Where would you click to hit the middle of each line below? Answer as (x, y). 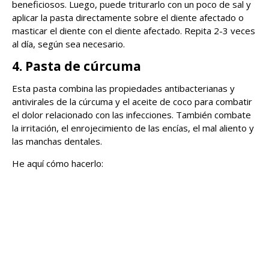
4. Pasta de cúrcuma (77, 66)
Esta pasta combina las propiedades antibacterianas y (123, 89)
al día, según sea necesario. (68, 44)
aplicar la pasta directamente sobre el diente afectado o (128, 18)
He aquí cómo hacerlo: (58, 164)
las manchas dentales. (57, 141)
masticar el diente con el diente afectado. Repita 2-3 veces (134, 31)
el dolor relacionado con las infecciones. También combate (131, 115)
